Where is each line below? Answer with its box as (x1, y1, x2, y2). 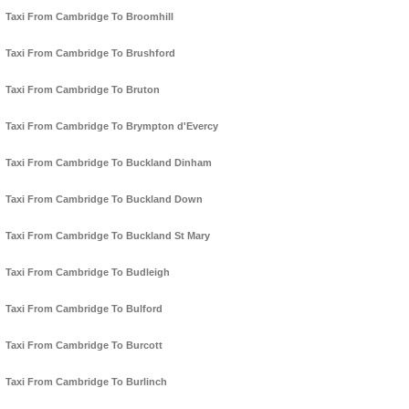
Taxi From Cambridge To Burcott (5, 340, 163, 351)
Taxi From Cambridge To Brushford (5, 47, 175, 59)
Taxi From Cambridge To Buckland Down (5, 194, 203, 205)
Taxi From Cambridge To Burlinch (5, 376, 167, 388)
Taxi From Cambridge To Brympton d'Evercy (5, 121, 218, 132)
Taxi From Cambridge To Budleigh (5, 267, 170, 278)
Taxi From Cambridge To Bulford (5, 303, 163, 315)
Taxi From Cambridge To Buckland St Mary (5, 230, 210, 242)
